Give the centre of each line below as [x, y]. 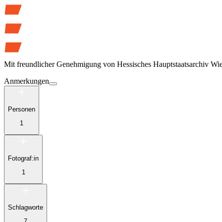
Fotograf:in [23, 158]
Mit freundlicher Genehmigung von [59, 64]
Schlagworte [26, 207]
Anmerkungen [27, 81]
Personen [22, 109]
